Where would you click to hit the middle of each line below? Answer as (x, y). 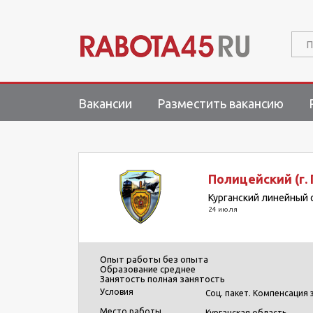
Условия (118, 292)
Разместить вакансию (220, 103)
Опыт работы (130, 259)
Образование (129, 269)
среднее (178, 269)
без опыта (185, 259)
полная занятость (186, 279)
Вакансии (105, 103)
